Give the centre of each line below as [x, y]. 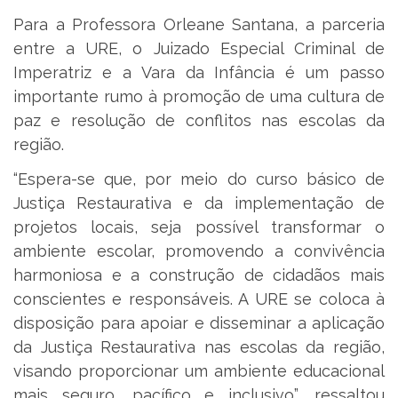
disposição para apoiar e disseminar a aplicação [199, 323]
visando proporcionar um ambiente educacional [199, 371]
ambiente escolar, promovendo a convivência [199, 251]
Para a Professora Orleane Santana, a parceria [199, 24]
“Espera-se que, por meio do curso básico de [199, 179]
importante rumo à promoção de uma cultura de [199, 96]
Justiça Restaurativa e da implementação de [199, 203]
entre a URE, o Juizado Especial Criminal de [199, 48]
